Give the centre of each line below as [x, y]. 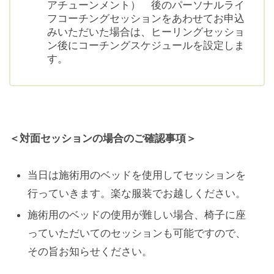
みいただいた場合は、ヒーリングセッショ [146, 31]
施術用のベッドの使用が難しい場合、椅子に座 [137, 214]
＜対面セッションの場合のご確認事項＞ [103, 138]
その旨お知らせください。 [90, 251]
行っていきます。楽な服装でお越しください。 [137, 193]
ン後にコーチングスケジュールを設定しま [146, 45]
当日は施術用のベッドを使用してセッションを [137, 175]
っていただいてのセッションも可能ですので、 [137, 233]
